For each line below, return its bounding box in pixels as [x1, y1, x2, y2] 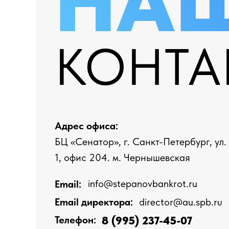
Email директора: [55, 196, 133, 208]
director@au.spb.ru [139, 195, 222, 208]
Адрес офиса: [55, 120, 118, 132]
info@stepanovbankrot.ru [88, 177, 197, 190]
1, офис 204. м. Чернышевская [55, 151, 190, 164]
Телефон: [55, 214, 96, 226]
